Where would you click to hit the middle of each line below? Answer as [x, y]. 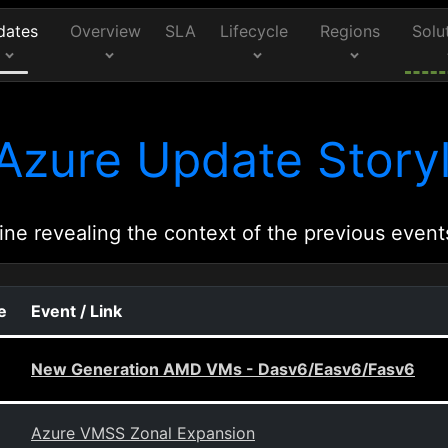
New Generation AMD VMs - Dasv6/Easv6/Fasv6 [223, 369]
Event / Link [76, 311]
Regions [350, 31]
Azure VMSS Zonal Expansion [143, 433]
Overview [105, 31]
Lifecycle [254, 31]
